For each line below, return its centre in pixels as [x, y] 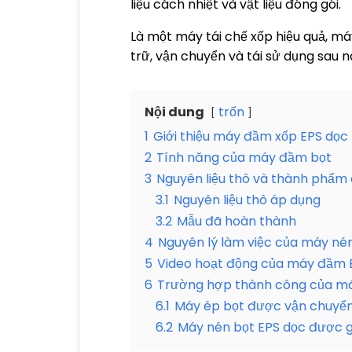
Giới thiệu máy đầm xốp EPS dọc [251, 136]
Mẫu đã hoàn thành [236, 221]
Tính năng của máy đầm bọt [244, 158]
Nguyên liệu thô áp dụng [247, 200]
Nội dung [174, 112]
